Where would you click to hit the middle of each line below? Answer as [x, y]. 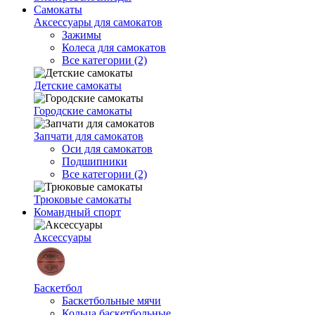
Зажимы [82, 35]
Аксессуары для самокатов [98, 22]
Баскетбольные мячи [111, 301]
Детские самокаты [78, 85]
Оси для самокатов [107, 149]
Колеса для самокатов [114, 47]
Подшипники [95, 161]
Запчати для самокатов [89, 136]
